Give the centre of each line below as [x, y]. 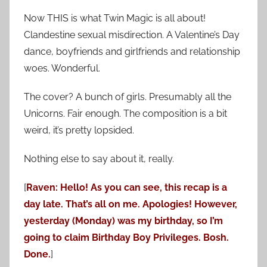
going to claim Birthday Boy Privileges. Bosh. [126, 238]
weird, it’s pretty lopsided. [79, 131]
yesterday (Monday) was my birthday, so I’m [123, 221]
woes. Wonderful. [62, 69]
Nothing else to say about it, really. [99, 159]
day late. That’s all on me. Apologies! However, [131, 204]
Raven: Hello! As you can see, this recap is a [127, 188]
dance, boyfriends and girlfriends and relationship [132, 52]
